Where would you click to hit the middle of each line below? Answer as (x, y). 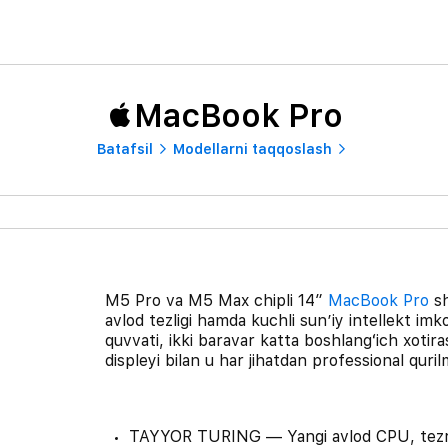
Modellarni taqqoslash (252, 148)
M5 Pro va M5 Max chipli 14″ (216, 300)
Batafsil (124, 148)
